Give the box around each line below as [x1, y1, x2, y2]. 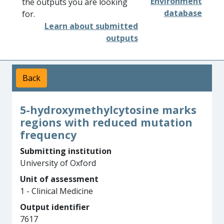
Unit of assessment [20, 173, 98, 184]
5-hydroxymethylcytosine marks [20, 102, 196, 117]
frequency [20, 127, 76, 142]
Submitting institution [20, 145, 111, 156]
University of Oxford [20, 157, 96, 168]
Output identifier [20, 201, 89, 212]
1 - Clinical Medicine [20, 185, 93, 196]
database [164, 7, 202, 18]
